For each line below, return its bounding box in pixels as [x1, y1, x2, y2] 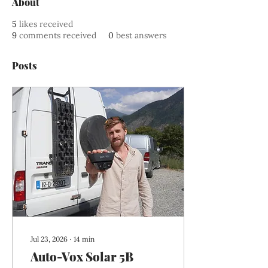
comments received [19, 30, 96, 41]
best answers [116, 30, 166, 41]
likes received [19, 19, 73, 30]
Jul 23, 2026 [31, 234, 68, 244]
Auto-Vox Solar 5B [31, 248, 134, 265]
